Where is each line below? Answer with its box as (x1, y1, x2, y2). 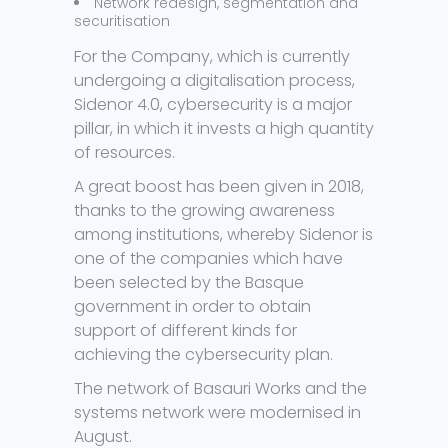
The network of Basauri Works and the (74, 377, 367, 401)
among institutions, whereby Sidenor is (74, 223, 373, 247)
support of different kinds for (74, 319, 297, 343)
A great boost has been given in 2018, (74, 175, 364, 199)
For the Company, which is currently (74, 45, 350, 69)
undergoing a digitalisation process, (74, 69, 355, 93)
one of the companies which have (74, 247, 343, 271)
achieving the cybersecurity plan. (74, 343, 333, 367)
